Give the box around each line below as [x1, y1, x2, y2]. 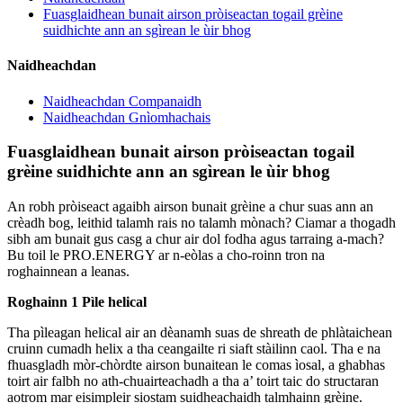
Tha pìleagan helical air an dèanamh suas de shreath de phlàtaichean [7, 324, 392, 340]
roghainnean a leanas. [7, 263, 130, 279]
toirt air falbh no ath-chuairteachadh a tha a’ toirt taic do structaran [7, 372, 379, 389]
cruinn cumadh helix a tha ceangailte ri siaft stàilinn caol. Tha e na [7, 340, 381, 356]
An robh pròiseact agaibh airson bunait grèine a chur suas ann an [7, 198, 373, 214]
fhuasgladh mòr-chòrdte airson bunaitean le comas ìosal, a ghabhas [7, 356, 385, 372]
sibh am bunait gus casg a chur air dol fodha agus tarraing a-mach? [7, 230, 384, 246]
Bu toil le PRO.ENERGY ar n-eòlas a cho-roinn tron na [7, 246, 325, 263]
